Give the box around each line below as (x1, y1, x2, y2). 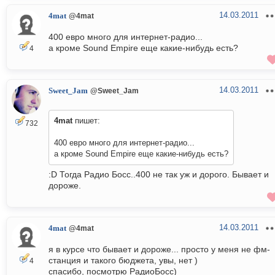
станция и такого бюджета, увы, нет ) (48, 255, 198, 266)
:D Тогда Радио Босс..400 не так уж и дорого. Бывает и (48, 169, 269, 180)
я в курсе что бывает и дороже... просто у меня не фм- (48, 244, 270, 255)
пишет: (72, 116, 100, 126)
